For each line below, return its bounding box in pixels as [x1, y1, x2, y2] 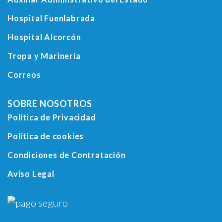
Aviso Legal [7, 169, 55, 179]
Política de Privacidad [7, 112, 96, 122]
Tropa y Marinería [7, 51, 81, 61]
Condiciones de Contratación [7, 150, 126, 160]
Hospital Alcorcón [7, 32, 81, 42]
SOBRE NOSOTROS [7, 98, 93, 110]
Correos [7, 70, 41, 80]
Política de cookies [7, 131, 84, 141]
